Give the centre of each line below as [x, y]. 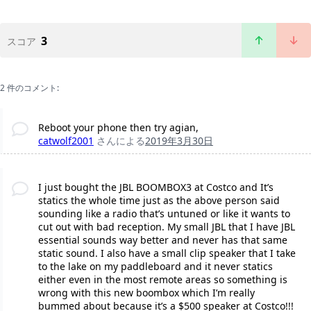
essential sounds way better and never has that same [162, 240]
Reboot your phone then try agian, [118, 128]
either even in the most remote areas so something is [162, 280]
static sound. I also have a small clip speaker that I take [167, 253]
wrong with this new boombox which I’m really [146, 293]
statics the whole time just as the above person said [159, 201]
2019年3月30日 [179, 141]
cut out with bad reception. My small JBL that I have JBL [166, 227]
